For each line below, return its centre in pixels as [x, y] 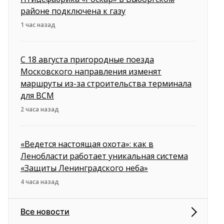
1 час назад [38, 25]
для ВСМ [37, 96]
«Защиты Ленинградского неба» [84, 168]
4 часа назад [40, 182]
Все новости [45, 212]
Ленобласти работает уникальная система [104, 156]
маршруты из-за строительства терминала [106, 84]
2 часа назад [40, 109]
